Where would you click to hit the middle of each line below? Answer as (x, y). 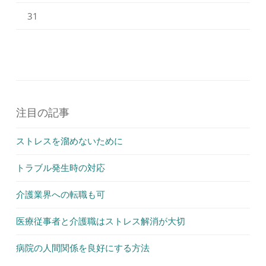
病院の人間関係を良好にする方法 (83, 248)
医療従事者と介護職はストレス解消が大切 (101, 221)
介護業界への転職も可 (61, 194)
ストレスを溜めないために (69, 141)
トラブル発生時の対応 (61, 167)
